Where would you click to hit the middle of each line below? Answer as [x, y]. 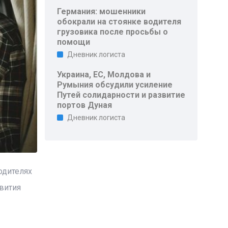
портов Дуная [85, 105]
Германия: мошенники [102, 11]
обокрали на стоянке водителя [119, 22]
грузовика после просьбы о [113, 32]
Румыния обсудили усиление [115, 85]
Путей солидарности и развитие [121, 95]
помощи [74, 42]
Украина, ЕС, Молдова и [104, 75]
